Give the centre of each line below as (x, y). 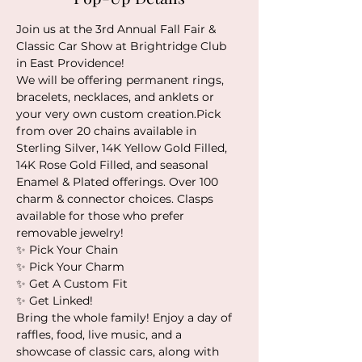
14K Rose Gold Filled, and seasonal (114, 165)
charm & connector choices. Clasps (116, 199)
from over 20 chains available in (108, 131)
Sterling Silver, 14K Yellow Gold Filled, (123, 148)
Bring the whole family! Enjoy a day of (126, 318)
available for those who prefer (102, 216)
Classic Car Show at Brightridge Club (123, 46)
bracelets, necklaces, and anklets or (117, 97)
